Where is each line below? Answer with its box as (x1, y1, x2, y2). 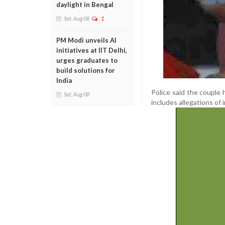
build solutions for (56, 66, 115, 74)
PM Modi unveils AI (56, 36, 117, 44)
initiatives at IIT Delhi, (56, 46, 127, 54)
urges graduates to (56, 56, 118, 64)
